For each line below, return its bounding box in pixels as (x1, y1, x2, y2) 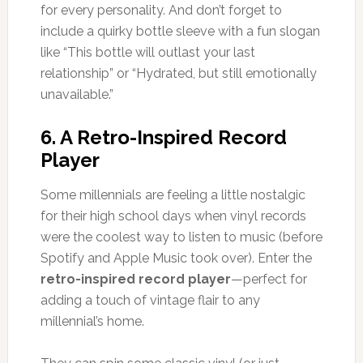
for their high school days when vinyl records (40, 207, 306, 224)
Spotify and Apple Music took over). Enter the (40, 250, 312, 266)
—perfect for (230, 271, 307, 287)
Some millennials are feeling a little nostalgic (40, 186, 305, 203)
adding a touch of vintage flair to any (40, 292, 260, 308)
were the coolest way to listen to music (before (40, 228, 322, 245)
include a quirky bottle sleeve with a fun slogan (40, 23, 320, 39)
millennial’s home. (40, 313, 144, 329)
